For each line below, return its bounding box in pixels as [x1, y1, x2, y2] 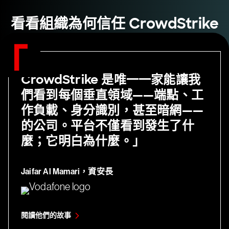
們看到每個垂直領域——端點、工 [21, 86, 203, 103]
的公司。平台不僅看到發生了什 [21, 117, 194, 133]
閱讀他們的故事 [21, 211, 71, 220]
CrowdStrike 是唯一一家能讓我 [21, 71, 200, 87]
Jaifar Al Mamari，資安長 [21, 166, 113, 176]
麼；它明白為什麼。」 [21, 132, 145, 149]
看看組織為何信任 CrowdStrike [10, 14, 219, 33]
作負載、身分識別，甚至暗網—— [21, 102, 203, 118]
